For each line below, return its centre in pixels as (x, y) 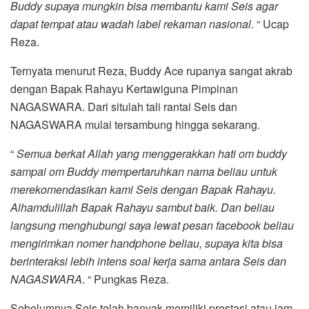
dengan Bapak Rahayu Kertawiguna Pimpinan (124, 89)
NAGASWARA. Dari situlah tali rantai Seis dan (124, 107)
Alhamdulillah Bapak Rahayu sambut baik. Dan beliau (142, 208)
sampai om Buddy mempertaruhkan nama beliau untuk (144, 172)
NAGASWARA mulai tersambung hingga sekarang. (135, 125)
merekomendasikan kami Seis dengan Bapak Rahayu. (143, 190)
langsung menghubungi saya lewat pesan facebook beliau (152, 226)
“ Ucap (271, 24)
